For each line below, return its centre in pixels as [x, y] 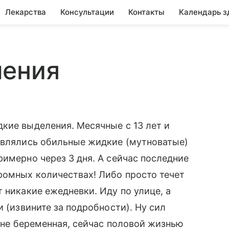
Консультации [87, 12]
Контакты [146, 12]
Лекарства [26, 12]
